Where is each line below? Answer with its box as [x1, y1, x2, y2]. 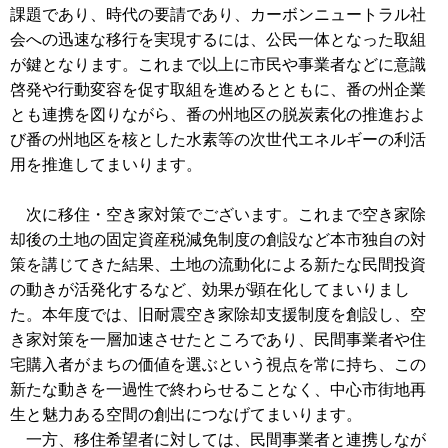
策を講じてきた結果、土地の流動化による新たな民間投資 [10, 255, 426, 273]
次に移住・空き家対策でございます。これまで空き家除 [10, 205, 426, 223]
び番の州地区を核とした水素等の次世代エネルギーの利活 [10, 130, 426, 148]
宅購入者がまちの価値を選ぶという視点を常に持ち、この [10, 355, 426, 373]
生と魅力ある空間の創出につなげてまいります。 [10, 405, 362, 423]
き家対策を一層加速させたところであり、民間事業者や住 [10, 330, 426, 348]
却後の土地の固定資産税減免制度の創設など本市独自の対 [10, 230, 426, 248]
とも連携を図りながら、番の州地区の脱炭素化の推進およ [10, 105, 426, 123]
